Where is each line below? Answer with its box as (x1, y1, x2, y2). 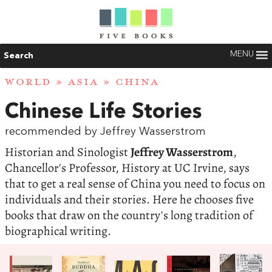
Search (4, 52, 33, 60)
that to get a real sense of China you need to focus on (5, 175, 265, 192)
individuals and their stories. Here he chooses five (5, 191, 254, 208)
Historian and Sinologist (5, 143, 131, 160)
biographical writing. (5, 222, 111, 239)
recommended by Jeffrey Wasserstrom (5, 126, 206, 137)
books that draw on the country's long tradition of (5, 206, 253, 223)
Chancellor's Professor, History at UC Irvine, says (5, 159, 250, 176)
